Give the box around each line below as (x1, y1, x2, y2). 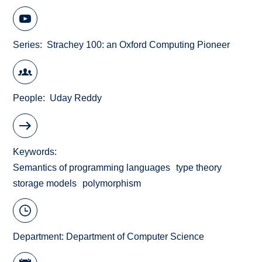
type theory (176, 162, 222, 173)
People (13, 93, 43, 104)
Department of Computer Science (66, 232, 205, 242)
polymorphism (82, 178, 142, 188)
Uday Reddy (50, 93, 102, 104)
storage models (13, 178, 77, 188)
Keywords (13, 146, 55, 157)
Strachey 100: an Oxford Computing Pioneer (47, 39, 230, 50)
